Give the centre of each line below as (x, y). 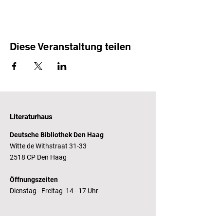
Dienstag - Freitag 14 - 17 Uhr (55, 191)
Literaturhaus (31, 117)
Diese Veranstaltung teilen (70, 47)
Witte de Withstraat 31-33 (48, 146)
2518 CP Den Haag (38, 157)
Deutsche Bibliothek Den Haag (57, 135)
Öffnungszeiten (34, 180)
